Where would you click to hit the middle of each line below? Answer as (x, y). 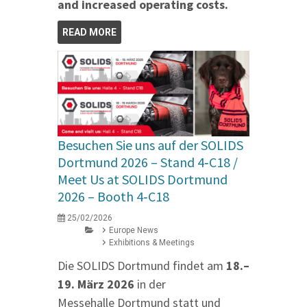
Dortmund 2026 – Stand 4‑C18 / (148, 162)
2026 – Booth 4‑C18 (113, 196)
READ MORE (89, 33)
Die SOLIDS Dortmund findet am (142, 265)
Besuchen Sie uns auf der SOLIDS (150, 145)
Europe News (134, 230)
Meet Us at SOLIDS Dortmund (143, 179)
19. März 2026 (96, 284)
